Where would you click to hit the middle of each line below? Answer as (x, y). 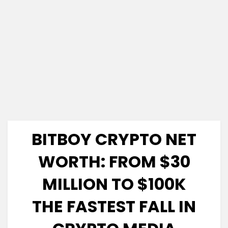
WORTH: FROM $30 (114, 162)
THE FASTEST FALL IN (114, 207)
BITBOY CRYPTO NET (114, 139)
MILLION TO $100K (114, 184)
